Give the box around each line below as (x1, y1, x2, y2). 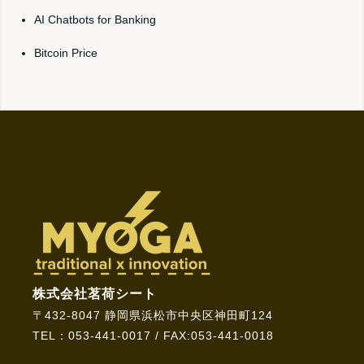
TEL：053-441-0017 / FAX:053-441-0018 (32, 328, 274, 342)
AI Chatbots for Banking (34, 13, 156, 26)
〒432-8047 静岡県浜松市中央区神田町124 (32, 308, 273, 322)
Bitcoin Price (34, 46, 97, 59)
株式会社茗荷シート (32, 286, 157, 301)
